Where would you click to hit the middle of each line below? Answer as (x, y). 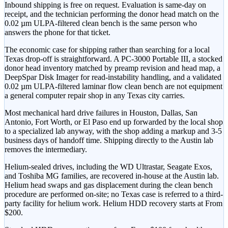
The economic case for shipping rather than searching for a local (107, 49)
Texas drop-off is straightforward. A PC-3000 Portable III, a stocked (113, 59)
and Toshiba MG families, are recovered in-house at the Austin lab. (112, 176)
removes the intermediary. (46, 149)
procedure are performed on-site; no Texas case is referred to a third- (114, 194)
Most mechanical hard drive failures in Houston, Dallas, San (101, 112)
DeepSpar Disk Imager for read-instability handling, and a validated (113, 77)
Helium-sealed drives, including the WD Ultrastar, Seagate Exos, (108, 166)
